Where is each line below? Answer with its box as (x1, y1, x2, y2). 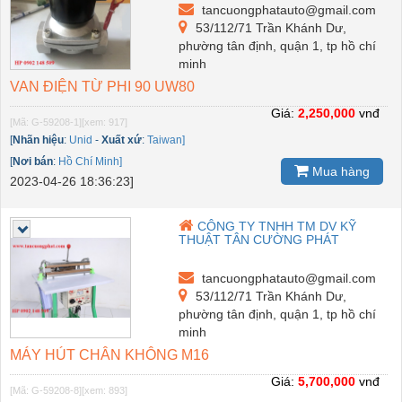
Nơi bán (13, 154, 53, 168)
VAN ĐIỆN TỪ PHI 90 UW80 (10, 78, 195, 94)
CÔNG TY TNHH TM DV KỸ (197, 218, 357, 233)
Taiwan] (147, 133, 185, 146)
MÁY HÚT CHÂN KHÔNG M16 (10, 346, 209, 363)
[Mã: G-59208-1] (10, 116, 82, 127)
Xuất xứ (101, 133, 142, 146)
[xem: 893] (82, 384, 127, 396)
